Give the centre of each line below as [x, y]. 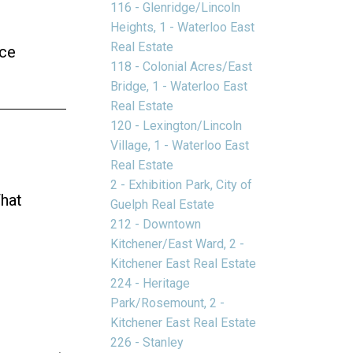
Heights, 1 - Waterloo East [183, 27]
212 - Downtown [156, 224]
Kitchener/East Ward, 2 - [178, 243]
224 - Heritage [150, 283]
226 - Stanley [147, 342]
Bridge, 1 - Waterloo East [179, 86]
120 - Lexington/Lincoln [176, 125]
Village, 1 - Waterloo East [180, 145]
